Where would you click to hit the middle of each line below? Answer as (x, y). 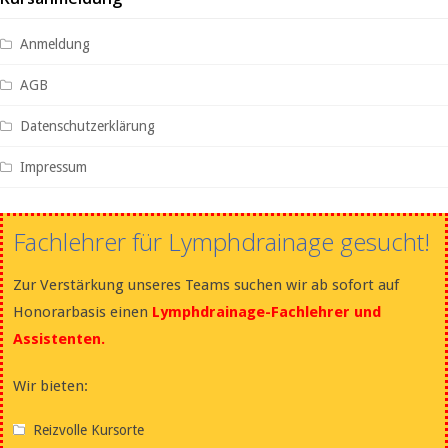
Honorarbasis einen (82, 311)
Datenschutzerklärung (87, 125)
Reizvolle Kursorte (88, 429)
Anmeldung (55, 43)
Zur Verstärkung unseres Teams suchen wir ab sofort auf (206, 284)
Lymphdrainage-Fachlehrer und (266, 311)
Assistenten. (59, 338)
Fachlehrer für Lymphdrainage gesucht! (221, 241)
